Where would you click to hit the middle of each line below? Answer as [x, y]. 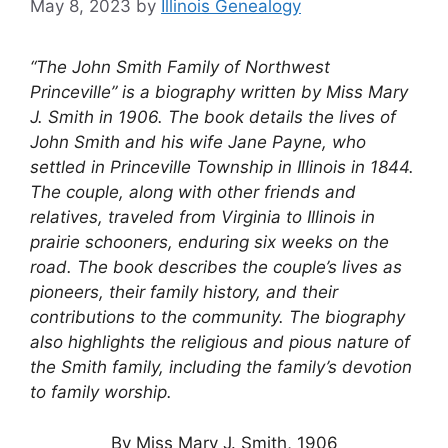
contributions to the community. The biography [217, 317]
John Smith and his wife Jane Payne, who [198, 142]
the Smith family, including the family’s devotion [221, 367]
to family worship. [101, 392]
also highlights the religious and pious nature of [220, 342]
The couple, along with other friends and [193, 192]
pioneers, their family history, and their [184, 292]
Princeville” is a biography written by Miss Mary [219, 92]
